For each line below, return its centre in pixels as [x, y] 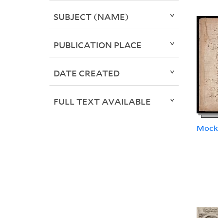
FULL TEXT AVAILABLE [102, 101]
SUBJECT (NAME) [91, 17]
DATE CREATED [86, 73]
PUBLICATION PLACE [97, 45]
